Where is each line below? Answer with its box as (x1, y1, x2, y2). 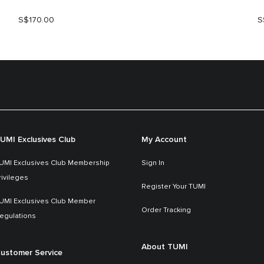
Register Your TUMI (141, 183, 206, 190)
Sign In (141, 159, 164, 167)
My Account (141, 135, 187, 144)
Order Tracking (141, 206, 191, 214)
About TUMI (141, 243, 188, 252)
